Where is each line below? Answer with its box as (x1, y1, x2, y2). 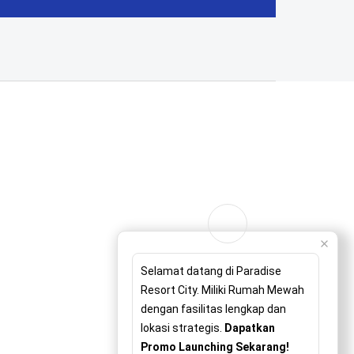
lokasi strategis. (141, 322, 224, 334)
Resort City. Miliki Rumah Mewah (141, 284, 304, 296)
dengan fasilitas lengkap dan (141, 303, 286, 315)
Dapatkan (224, 322, 275, 334)
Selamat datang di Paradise (141, 265, 281, 277)
